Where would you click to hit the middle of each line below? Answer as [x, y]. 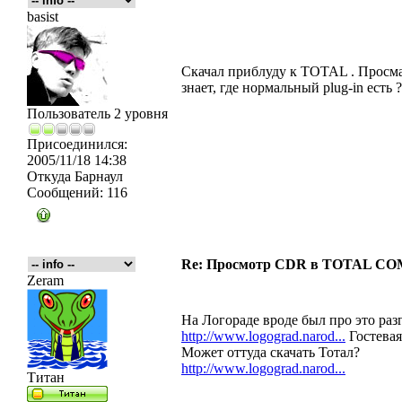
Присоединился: [77, 144]
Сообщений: [65, 192]
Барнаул [97, 176]
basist [43, 17]
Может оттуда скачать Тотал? [271, 352]
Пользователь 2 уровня [97, 114]
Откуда [49, 176]
